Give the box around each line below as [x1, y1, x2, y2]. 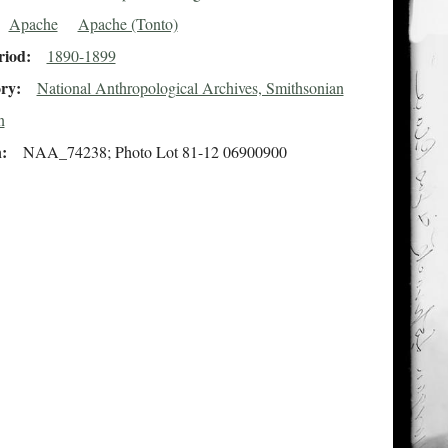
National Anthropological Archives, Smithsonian [36, 77, 344, 99]
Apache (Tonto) [77, 13, 178, 35]
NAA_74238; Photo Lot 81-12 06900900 [22, 141, 287, 163]
